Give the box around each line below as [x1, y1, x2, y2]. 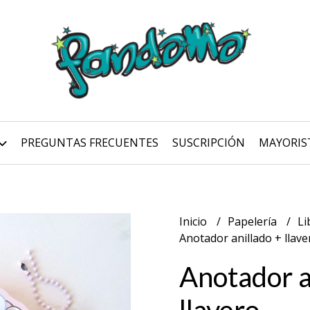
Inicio [179, 214, 210, 229]
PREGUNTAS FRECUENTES [21, 135, 158, 150]
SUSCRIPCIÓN [172, 135, 245, 150]
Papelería [228, 214, 280, 229]
